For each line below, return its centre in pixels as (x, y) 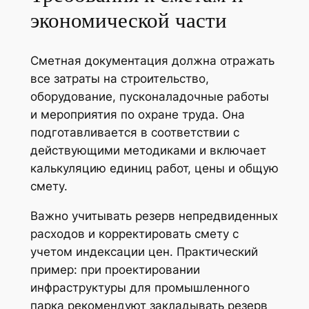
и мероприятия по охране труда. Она (137, 114)
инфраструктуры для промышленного (140, 287)
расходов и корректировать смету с (134, 233)
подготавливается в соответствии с (134, 132)
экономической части (128, 21)
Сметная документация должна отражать (152, 60)
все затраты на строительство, (119, 78)
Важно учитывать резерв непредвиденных (154, 216)
